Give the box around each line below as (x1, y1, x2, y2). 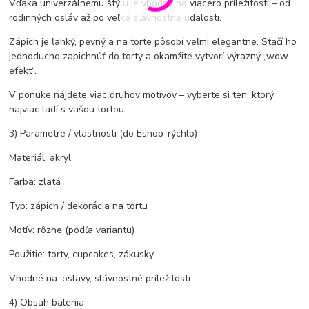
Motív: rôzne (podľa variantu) (9, 223, 135, 237)
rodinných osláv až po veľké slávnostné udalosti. (9, 10, 222, 24)
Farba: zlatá (9, 175, 61, 188)
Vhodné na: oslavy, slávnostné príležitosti (9, 271, 191, 285)
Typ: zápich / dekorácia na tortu (9, 199, 148, 212)
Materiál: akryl (9, 150, 72, 164)
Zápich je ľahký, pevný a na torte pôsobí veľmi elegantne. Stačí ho (9, 34, 297, 48)
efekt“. (9, 63, 37, 77)
